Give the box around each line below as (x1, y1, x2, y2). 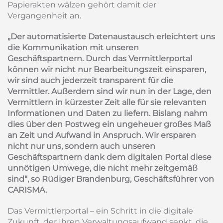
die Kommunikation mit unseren (7, 43, 139, 52)
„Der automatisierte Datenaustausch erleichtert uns (7, 32, 215, 41)
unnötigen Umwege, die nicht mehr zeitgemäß (7, 163, 198, 173)
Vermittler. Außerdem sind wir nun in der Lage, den (7, 87, 212, 96)
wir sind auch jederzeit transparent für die (7, 76, 173, 85)
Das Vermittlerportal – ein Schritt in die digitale (7, 206, 193, 216)
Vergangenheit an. (7, 11, 85, 20)
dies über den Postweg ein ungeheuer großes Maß (7, 119, 211, 129)
